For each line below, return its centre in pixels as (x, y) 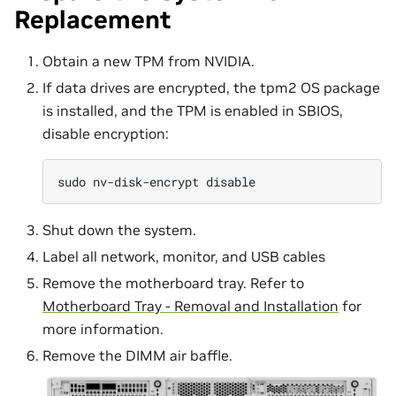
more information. (103, 328)
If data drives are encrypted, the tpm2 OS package (211, 87)
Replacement (93, 20)
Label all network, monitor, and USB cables (184, 256)
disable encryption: (106, 133)
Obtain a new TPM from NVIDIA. (148, 61)
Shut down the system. (119, 229)
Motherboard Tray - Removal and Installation (190, 305)
